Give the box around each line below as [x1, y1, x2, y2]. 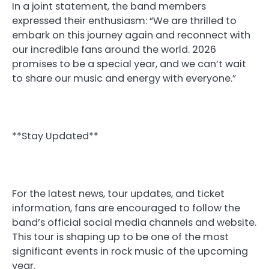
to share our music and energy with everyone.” [12, 71, 236, 85]
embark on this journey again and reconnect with [12, 28, 250, 42]
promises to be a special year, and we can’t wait [12, 56, 246, 71]
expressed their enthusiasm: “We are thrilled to [12, 13, 237, 28]
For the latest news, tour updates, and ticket [12, 187, 225, 201]
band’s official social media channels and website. [12, 216, 256, 230]
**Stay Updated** [12, 128, 98, 143]
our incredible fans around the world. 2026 [12, 42, 216, 56]
